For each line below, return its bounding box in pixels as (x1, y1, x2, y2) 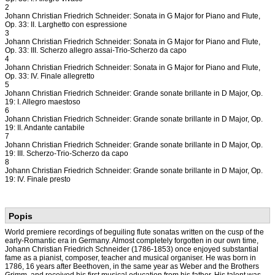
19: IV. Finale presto (5, 175, 71, 184)
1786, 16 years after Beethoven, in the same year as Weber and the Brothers (5, 262, 259, 271)
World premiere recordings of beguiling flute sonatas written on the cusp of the (5, 228, 264, 236)
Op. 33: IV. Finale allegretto (5, 72, 95, 80)
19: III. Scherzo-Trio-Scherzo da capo (5, 149, 128, 158)
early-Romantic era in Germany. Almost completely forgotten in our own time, (5, 236, 258, 245)
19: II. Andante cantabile (5, 123, 85, 132)
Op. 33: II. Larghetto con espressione (5, 20, 127, 29)
